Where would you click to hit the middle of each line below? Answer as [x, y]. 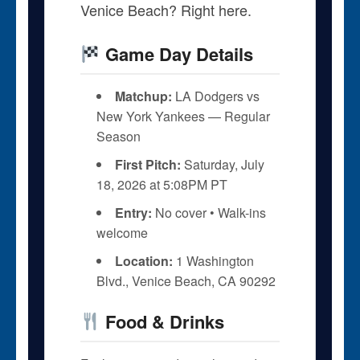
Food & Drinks [162, 321]
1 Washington [213, 260]
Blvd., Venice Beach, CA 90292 [186, 280]
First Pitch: [147, 164]
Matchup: [143, 96]
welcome [122, 232]
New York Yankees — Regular [183, 116]
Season [118, 136]
